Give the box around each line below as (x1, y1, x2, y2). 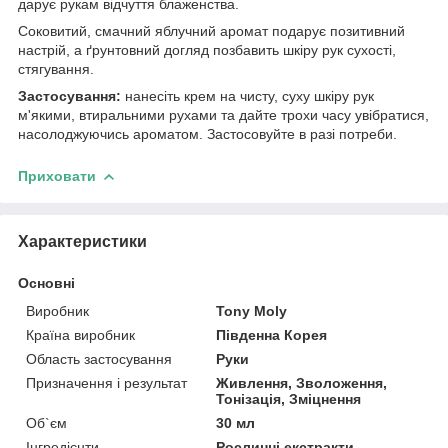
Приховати (18, 167, 96, 184)
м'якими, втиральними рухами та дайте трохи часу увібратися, (18, 106, 429, 123)
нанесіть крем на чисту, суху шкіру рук (121, 87, 374, 104)
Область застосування (26, 350, 172, 367)
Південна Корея (216, 326, 328, 343)
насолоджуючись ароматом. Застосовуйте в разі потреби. (18, 125, 397, 142)
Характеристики (18, 232, 147, 250)
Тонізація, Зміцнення (216, 390, 362, 407)
